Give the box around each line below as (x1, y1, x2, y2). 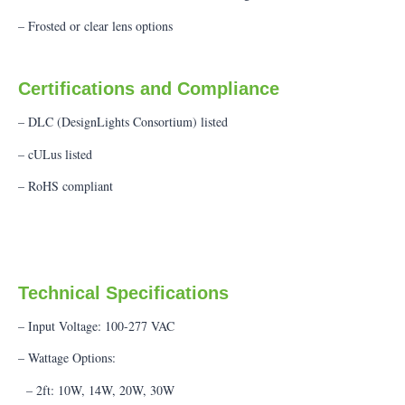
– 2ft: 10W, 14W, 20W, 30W (18, 381, 174, 399)
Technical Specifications (18, 282, 229, 303)
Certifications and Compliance (18, 79, 279, 99)
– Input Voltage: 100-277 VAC (18, 316, 174, 334)
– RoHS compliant (18, 177, 113, 195)
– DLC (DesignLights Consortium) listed (18, 113, 228, 131)
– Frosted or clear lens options (18, 16, 173, 34)
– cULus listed (18, 145, 92, 163)
